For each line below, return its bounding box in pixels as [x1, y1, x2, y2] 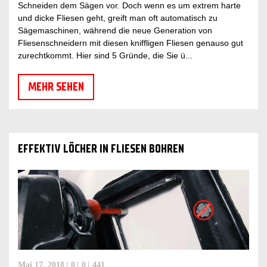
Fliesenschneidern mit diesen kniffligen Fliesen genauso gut [18, 38, 243, 48]
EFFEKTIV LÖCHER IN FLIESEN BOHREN [18, 141, 184, 156]
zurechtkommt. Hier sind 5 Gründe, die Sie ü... [18, 50, 193, 60]
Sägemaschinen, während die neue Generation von [18, 25, 212, 35]
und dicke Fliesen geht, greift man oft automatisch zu [18, 13, 218, 23]
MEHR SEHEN [28, 79, 84, 94]
